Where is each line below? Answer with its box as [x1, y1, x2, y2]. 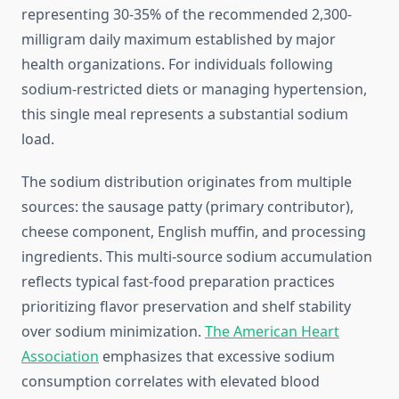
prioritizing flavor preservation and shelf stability [21, 297, 351, 317]
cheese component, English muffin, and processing [21, 222, 366, 242]
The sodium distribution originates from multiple [21, 172, 352, 192]
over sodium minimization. [21, 322, 205, 342]
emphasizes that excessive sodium [99, 346, 335, 367]
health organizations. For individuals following [21, 54, 333, 75]
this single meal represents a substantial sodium [21, 104, 348, 125]
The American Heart [205, 322, 339, 342]
